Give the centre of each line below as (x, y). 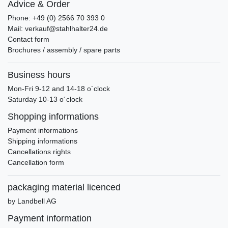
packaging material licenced (64, 187)
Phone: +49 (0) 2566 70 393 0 (56, 18)
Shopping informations (53, 116)
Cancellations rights (39, 151)
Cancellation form (36, 162)
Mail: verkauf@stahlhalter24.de (58, 28)
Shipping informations (42, 141)
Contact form (28, 39)
